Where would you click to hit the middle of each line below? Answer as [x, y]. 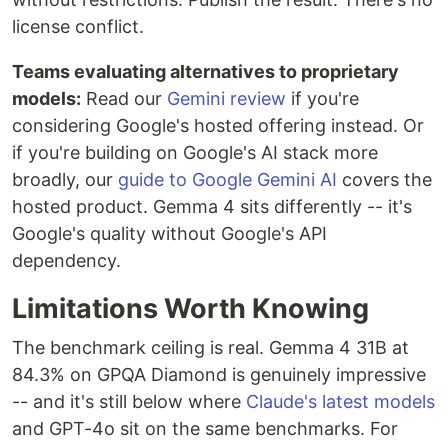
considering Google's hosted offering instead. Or [218, 125]
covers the [384, 179]
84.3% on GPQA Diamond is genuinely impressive [219, 374]
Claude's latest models [340, 401]
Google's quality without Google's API [169, 233]
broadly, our [65, 179]
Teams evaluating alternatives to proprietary [205, 71]
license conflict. [78, 26]
